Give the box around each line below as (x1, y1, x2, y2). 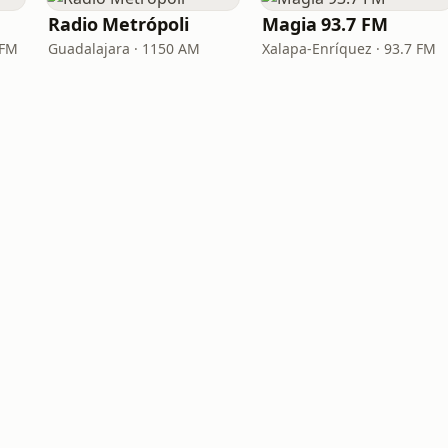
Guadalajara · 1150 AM (48, 39, 200, 58)
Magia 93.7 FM (262, 12, 388, 36)
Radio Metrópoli (48, 12, 189, 36)
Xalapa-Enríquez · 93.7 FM (262, 39, 436, 58)
